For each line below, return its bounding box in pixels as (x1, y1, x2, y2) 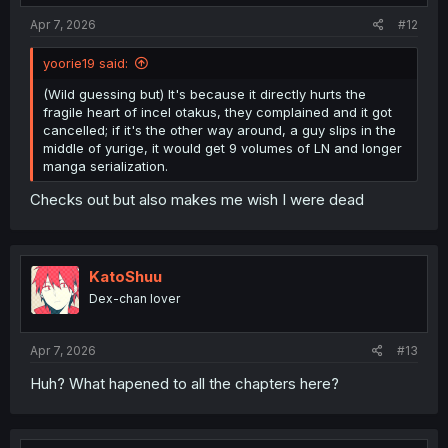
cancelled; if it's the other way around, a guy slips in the (43, 121, 396, 138)
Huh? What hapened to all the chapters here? (30, 373, 339, 393)
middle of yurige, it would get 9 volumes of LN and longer (43, 139, 402, 156)
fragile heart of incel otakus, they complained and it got (43, 103, 392, 120)
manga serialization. (43, 157, 168, 174)
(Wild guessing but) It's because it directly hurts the (43, 85, 366, 102)
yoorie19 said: (43, 54, 128, 71)
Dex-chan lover (89, 291, 180, 307)
